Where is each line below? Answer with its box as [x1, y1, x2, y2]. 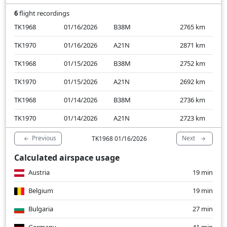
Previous [32, 134, 56, 143]
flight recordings [18, 9, 69, 18]
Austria [27, 168, 50, 177]
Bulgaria [27, 204, 53, 214]
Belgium [27, 186, 53, 196]
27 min [193, 204, 213, 214]
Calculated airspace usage [14, 152, 120, 164]
